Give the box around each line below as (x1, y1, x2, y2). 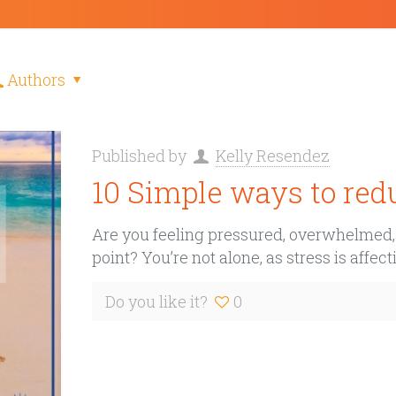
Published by (91, 145, 190, 166)
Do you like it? (104, 291, 208, 312)
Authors (7, 69, 66, 90)
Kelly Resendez (215, 145, 330, 166)
